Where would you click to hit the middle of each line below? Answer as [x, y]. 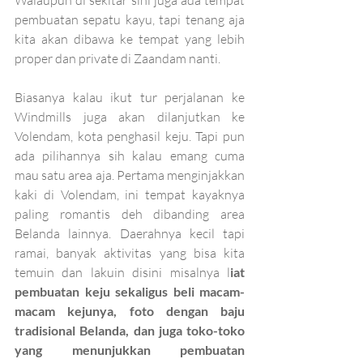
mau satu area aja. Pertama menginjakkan [130, 175]
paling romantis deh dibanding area [130, 214]
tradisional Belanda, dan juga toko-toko [130, 330]
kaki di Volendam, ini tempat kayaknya [130, 194]
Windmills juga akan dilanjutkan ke [130, 116]
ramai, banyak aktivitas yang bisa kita [130, 252]
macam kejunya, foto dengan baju [130, 310]
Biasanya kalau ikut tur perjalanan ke [130, 97]
